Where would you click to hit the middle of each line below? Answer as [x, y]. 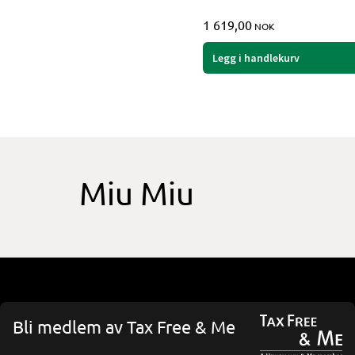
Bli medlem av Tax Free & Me [124, 327]
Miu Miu [137, 194]
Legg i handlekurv [256, 58]
